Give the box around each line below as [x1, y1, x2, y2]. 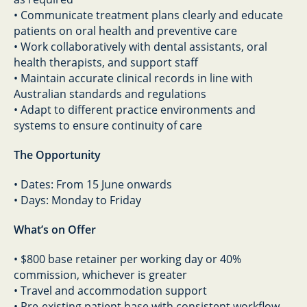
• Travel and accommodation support [14, 283, 207, 298]
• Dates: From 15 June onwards [14, 177, 172, 192]
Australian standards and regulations [14, 86, 206, 101]
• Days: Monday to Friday [14, 193, 141, 208]
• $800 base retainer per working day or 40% [14, 251, 241, 267]
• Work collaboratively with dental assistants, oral [14, 39, 267, 54]
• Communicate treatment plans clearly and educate [14, 8, 283, 23]
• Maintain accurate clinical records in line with [14, 71, 253, 86]
